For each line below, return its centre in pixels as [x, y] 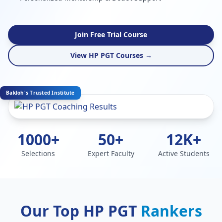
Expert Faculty [111, 153]
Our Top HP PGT [80, 211]
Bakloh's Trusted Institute [40, 93]
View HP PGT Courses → [111, 55]
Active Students [184, 153]
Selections [38, 153]
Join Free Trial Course [111, 34]
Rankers [171, 211]
